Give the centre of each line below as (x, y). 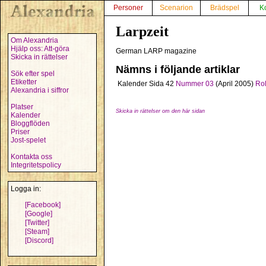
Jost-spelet (28, 140)
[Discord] (39, 240)
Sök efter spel (33, 74)
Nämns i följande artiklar (178, 69)
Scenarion (176, 8)
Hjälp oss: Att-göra (40, 49)
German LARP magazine (156, 51)
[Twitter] (37, 223)
